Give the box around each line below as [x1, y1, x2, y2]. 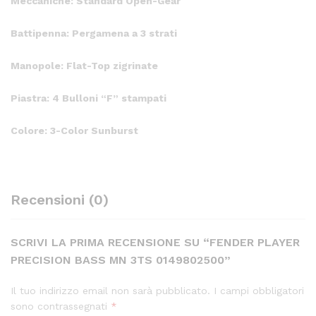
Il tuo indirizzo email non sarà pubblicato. [11, 285, 210, 297]
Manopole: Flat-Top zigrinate [11, 59, 158, 71]
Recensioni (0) [11, 191, 109, 209]
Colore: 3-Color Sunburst [11, 124, 138, 136]
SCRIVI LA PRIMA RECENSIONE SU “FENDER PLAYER [11, 236, 300, 250]
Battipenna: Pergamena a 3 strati [11, 28, 177, 39]
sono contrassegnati [11, 300, 111, 312]
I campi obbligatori [214, 285, 304, 297]
